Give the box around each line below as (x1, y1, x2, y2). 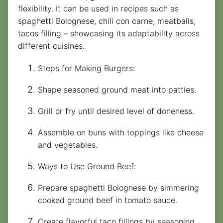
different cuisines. (18, 41, 85, 51)
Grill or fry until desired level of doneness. (38, 106, 194, 116)
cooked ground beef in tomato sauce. (38, 195, 177, 206)
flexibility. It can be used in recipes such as (18, 3, 179, 14)
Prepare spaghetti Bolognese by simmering (38, 183, 199, 193)
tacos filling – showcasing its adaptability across (18, 28, 200, 39)
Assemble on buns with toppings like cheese (38, 127, 204, 138)
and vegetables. (38, 140, 98, 150)
